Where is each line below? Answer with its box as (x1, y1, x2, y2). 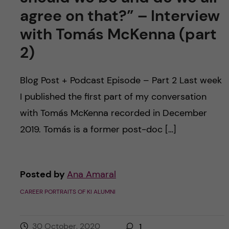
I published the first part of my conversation (19, 90, 207, 103)
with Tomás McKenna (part (19, 24, 217, 44)
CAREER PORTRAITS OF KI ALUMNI (19, 187, 116, 196)
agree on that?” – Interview (19, 5, 220, 26)
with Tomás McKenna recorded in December (19, 106, 207, 119)
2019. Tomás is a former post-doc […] (19, 123, 176, 135)
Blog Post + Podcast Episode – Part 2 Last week (19, 74, 222, 86)
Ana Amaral (66, 168, 116, 180)
